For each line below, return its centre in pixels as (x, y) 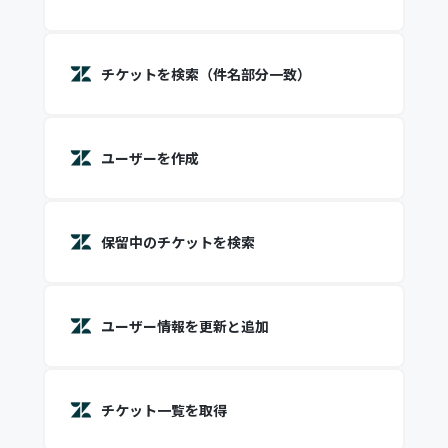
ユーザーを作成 (149, 158)
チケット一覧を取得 (163, 410)
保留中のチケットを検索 (177, 242)
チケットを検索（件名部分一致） (205, 74)
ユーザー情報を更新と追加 (184, 326)
